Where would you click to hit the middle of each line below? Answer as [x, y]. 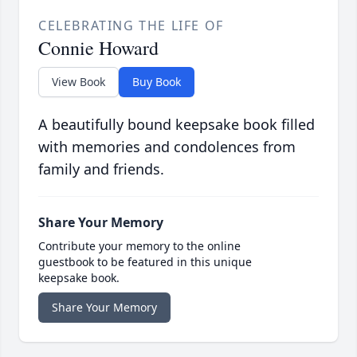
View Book [78, 82]
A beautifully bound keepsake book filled [177, 125]
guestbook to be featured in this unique [145, 262]
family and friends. [101, 169]
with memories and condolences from [167, 147]
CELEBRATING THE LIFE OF [131, 26]
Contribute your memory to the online [139, 246]
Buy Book [157, 82]
